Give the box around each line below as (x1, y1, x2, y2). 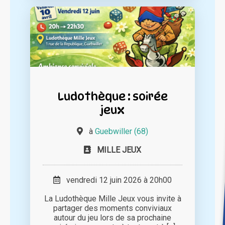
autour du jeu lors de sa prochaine (54, 213, 171, 223)
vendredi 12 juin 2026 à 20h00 (60, 175, 172, 185)
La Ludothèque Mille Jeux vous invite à (44, 194, 181, 204)
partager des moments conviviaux (53, 203, 172, 213)
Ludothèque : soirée (57, 89, 168, 103)
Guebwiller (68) (95, 127, 148, 137)
